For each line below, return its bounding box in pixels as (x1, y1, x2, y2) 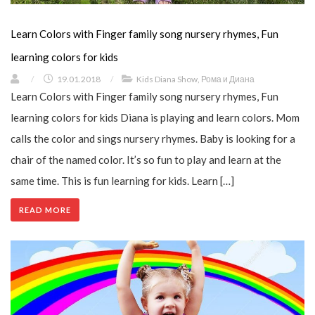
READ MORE (19, 205, 71, 215)
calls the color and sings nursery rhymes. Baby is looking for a (11, 132, 295, 146)
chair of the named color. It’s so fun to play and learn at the (11, 153, 281, 167)
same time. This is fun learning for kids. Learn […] (11, 174, 234, 188)
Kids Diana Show (136, 74, 198, 85)
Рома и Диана (201, 74, 255, 85)
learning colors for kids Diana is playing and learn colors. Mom (11, 111, 300, 124)
